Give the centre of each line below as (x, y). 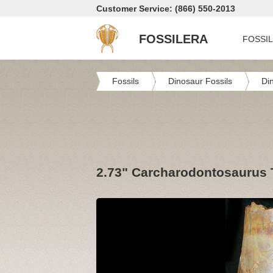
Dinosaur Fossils (200, 81)
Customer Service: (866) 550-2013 (166, 9)
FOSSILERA (173, 39)
